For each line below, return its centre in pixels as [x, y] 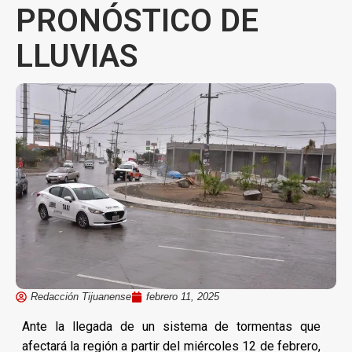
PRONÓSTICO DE [137, 21]
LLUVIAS [77, 56]
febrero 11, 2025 [183, 296]
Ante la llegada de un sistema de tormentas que [172, 326]
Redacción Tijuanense [81, 296]
